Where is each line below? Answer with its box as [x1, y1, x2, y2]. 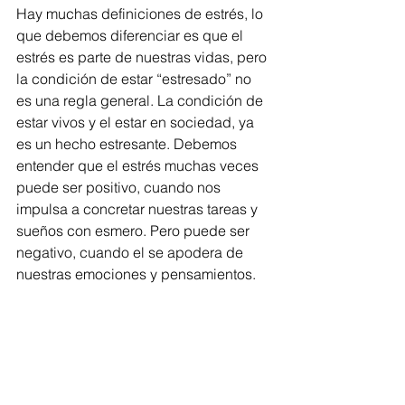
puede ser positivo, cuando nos [16, 178, 224, 196]
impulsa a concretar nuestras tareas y [16, 200, 261, 218]
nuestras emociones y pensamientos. [16, 265, 259, 283]
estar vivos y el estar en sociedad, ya [16, 113, 258, 131]
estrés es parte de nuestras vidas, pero [16, 48, 270, 66]
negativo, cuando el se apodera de [16, 243, 247, 261]
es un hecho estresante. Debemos [16, 135, 240, 153]
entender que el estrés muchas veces [16, 156, 262, 174]
